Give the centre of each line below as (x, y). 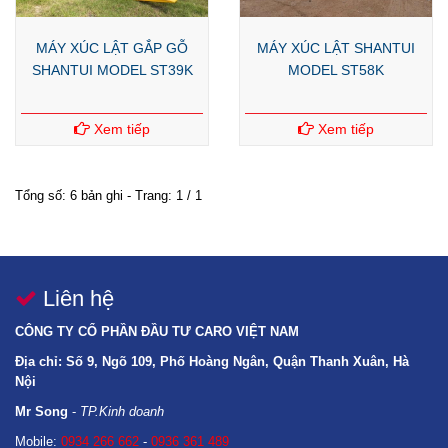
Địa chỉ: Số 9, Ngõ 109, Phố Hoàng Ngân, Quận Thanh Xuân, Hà (212, 361)
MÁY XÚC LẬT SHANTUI (336, 48)
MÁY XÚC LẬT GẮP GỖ (112, 48)
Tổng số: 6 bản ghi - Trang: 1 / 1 (108, 195)
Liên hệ (75, 298)
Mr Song (41, 411)
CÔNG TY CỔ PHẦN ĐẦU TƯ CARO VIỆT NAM (157, 331)
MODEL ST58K (336, 70)
